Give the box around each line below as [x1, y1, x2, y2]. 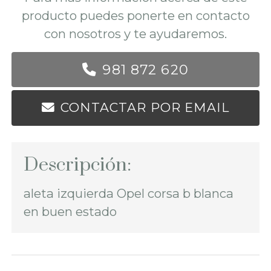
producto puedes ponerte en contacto [21, 8, 250, 24]
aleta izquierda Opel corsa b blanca [23, 186, 233, 201]
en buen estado [23, 204, 120, 220]
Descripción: [23, 152, 131, 177]
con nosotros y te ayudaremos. [44, 26, 227, 42]
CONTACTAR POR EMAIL [60, 100, 229, 116]
